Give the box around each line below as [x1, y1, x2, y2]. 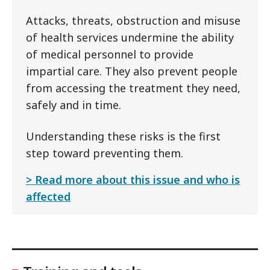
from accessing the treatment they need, [26, 81, 240, 95]
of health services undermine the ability [26, 30, 234, 45]
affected [26, 189, 71, 204]
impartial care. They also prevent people [26, 64, 237, 78]
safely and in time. [26, 98, 121, 112]
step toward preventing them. [26, 146, 183, 160]
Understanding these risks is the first [26, 129, 221, 143]
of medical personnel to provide [26, 47, 193, 61]
